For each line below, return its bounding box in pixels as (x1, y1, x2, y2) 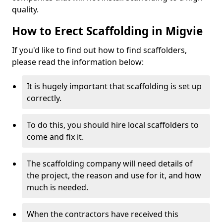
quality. (12, 4, 39, 15)
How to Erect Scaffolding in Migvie (12, 23, 203, 39)
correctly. (27, 93, 61, 104)
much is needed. (27, 182, 88, 193)
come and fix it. (27, 131, 84, 142)
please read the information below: (12, 56, 144, 67)
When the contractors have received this (27, 209, 178, 220)
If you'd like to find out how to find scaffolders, (12, 45, 187, 55)
